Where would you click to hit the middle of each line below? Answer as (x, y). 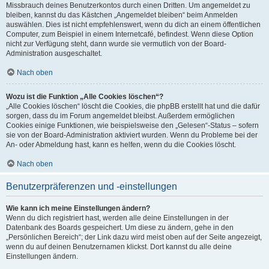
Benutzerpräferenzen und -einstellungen (92, 186)
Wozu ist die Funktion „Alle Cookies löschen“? (85, 97)
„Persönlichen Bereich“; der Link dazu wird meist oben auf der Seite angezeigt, (134, 237)
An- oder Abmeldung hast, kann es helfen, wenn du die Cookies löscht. (121, 145)
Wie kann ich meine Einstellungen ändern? (78, 208)
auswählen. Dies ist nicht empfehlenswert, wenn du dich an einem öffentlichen (133, 25)
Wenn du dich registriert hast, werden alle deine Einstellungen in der (117, 218)
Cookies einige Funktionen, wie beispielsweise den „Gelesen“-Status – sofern (132, 125)
